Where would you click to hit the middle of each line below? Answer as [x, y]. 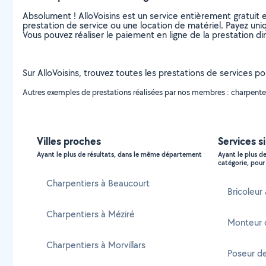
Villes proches [69, 141]
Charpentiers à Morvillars [96, 245]
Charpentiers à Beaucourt [98, 183]
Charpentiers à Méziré [91, 214]
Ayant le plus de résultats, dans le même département [119, 154]
